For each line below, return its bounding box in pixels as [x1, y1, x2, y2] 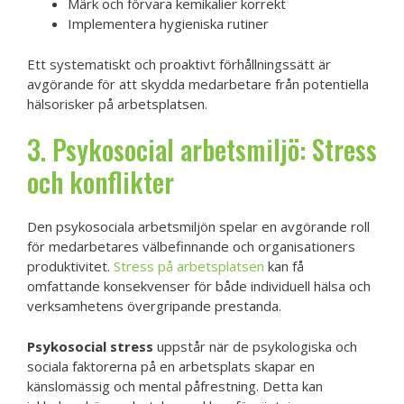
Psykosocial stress [27, 336, 153, 355]
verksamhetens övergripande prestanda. [27, 297, 281, 315]
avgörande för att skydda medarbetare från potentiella [27, 74, 369, 93]
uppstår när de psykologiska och [153, 336, 357, 355]
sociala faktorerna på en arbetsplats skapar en [27, 356, 315, 375]
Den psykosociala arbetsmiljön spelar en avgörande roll [27, 217, 370, 235]
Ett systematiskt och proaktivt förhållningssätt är [27, 54, 331, 73]
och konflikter [27, 161, 174, 202]
